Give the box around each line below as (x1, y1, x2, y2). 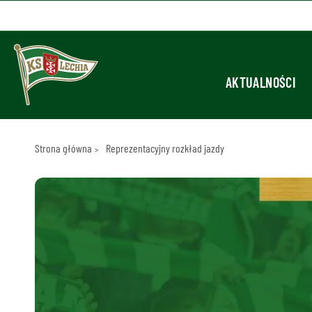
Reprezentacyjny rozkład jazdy (105, 141, 224, 155)
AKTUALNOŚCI (225, 74, 296, 91)
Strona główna (34, 141, 92, 155)
